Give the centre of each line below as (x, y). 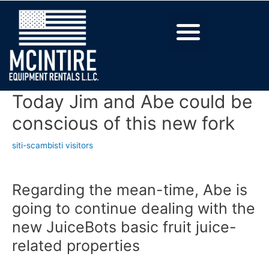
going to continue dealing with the (134, 208)
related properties (76, 245)
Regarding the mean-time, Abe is (130, 189)
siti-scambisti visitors (53, 145)
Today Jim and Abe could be (132, 101)
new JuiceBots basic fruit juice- (124, 227)
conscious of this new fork (123, 123)
